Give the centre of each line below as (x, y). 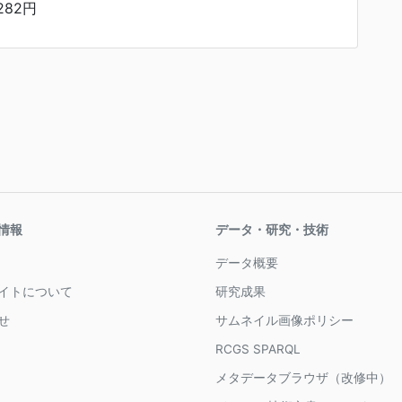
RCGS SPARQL (258, 350)
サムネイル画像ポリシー (284, 321)
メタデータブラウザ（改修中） (303, 378)
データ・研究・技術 (272, 230)
